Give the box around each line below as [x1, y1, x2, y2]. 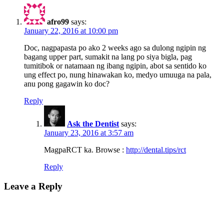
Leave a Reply [4, 180, 62, 191]
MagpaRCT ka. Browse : [44, 145, 126, 154]
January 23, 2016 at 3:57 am [44, 128, 133, 137]
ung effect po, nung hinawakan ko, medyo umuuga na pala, [24, 70, 211, 79]
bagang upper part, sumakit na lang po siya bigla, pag [24, 52, 192, 61]
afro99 [47, 17, 69, 26]
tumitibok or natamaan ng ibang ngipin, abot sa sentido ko [24, 61, 206, 70]
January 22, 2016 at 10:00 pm [24, 26, 118, 35]
